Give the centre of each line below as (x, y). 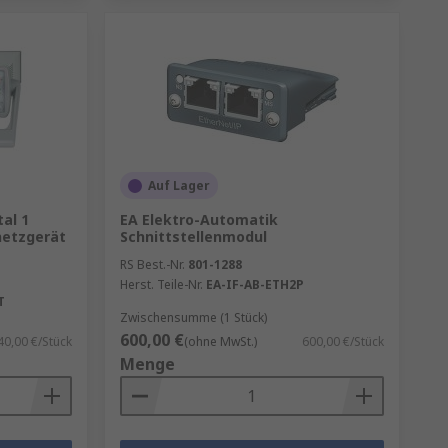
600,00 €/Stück (342, 341)
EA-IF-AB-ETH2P (254, 284)
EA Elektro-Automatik (198, 219)
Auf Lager (178, 185)
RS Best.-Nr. (152, 264)
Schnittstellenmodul (193, 236)
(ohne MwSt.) (220, 341)
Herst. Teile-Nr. (161, 284)
